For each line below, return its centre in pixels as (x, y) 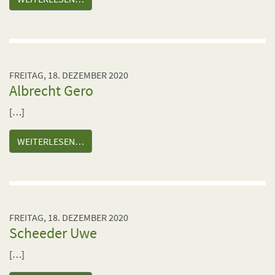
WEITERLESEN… (51, 141)
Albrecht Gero (51, 91)
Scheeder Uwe (53, 233)
